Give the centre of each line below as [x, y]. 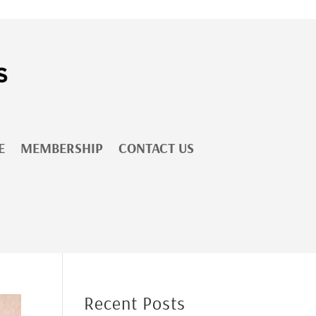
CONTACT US [156, 148]
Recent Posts [135, 303]
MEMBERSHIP [62, 148]
